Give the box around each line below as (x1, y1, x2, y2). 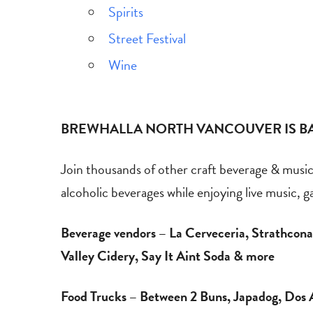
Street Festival (108, 28, 186, 50)
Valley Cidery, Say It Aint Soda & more (61, 245, 275, 267)
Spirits (108, 1, 143, 23)
